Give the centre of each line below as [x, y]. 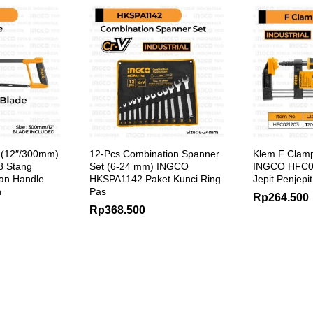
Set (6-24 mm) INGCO [139, 166]
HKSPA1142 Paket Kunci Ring [155, 179]
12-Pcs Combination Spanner [154, 153]
